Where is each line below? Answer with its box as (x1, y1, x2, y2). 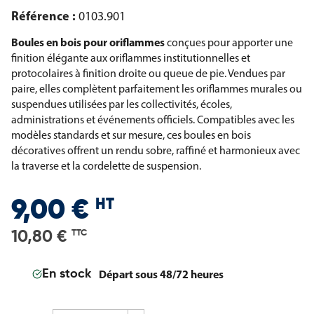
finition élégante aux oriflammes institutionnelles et (11, 51, 250, 64)
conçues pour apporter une (165, 36, 293, 49)
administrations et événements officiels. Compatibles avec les (11, 113, 294, 126)
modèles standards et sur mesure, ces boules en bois (11, 128, 251, 142)
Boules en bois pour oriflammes (11, 35, 165, 49)
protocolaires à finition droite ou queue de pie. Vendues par (11, 67, 285, 80)
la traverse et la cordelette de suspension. (11, 159, 201, 172)
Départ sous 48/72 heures (99, 267, 224, 282)
